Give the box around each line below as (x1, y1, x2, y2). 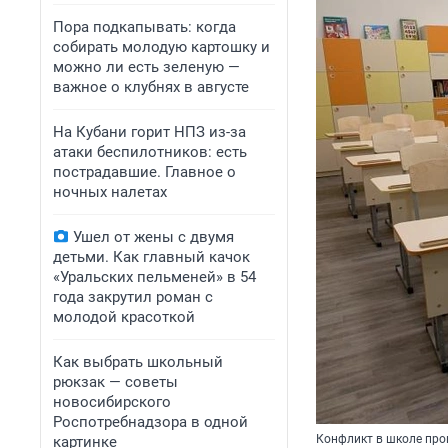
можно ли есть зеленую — (53, 58, 240, 76)
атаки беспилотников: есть (53, 143, 247, 161)
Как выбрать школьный (53, 353, 223, 371)
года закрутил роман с (53, 288, 213, 306)
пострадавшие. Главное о (53, 163, 236, 181)
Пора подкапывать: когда (53, 18, 236, 36)
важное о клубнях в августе (53, 78, 249, 96)
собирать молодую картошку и (53, 38, 270, 56)
